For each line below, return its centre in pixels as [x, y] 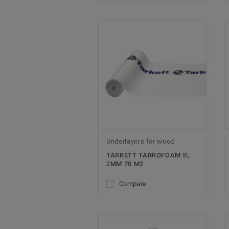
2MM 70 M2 [125, 164]
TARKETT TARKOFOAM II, [148, 155]
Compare [133, 184]
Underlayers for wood [140, 141]
